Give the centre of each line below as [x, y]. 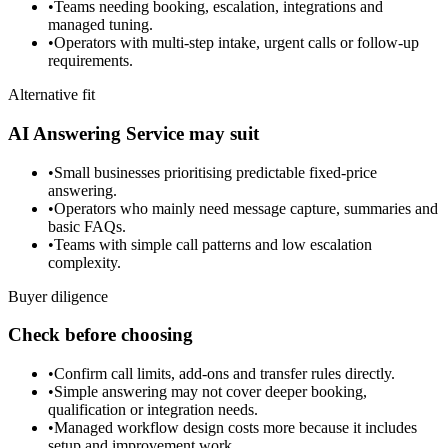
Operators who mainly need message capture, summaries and [246, 208]
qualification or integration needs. [153, 409]
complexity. [84, 262]
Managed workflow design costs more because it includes [235, 427]
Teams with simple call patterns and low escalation [213, 244]
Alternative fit [51, 95]
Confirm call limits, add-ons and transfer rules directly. [224, 373]
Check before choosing [100, 335]
